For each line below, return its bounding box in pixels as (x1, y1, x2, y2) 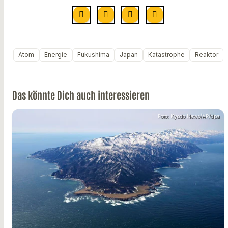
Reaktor (194, 50, 218, 59)
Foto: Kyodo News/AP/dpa (158, 112, 220, 119)
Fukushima (77, 50, 109, 59)
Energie (44, 50, 67, 59)
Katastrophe (148, 50, 185, 59)
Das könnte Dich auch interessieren (12, 88, 150, 101)
